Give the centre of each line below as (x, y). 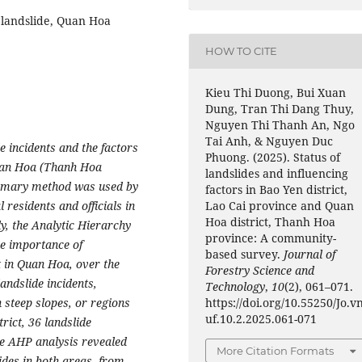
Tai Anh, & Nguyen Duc (269, 141)
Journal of (310, 254)
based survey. (245, 254)
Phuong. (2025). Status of (273, 157)
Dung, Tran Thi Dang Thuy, (280, 108)
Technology (236, 286)
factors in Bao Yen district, (277, 189)
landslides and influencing (277, 173)
